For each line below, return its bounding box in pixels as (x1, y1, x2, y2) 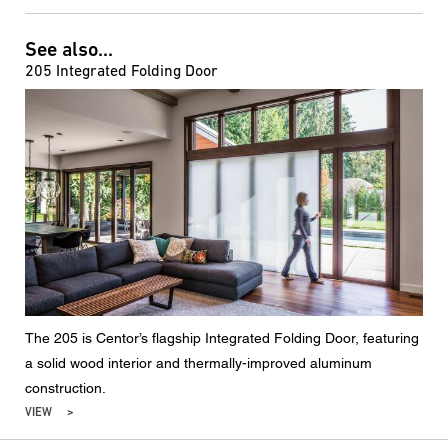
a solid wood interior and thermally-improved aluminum (25, 354, 372, 371)
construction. (25, 379, 106, 396)
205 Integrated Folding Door (25, 61, 218, 80)
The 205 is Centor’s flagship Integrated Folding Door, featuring (25, 329, 419, 346)
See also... (25, 38, 113, 62)
